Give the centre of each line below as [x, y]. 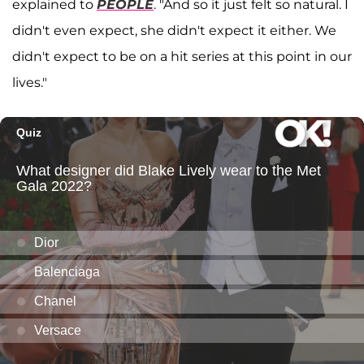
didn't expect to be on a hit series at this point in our [182, 57]
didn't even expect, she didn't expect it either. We [174, 31]
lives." [30, 83]
